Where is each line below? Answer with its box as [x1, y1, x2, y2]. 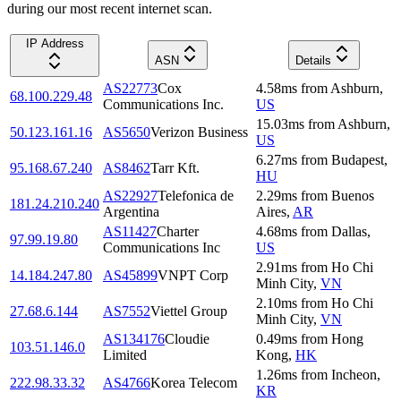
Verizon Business [150, 124, 248, 140]
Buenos [331, 187, 374, 203]
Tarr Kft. [150, 159, 200, 175]
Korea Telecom [150, 374, 237, 390]
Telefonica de [158, 187, 234, 203]
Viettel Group [150, 303, 227, 319]
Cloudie [165, 330, 209, 346]
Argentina [103, 203, 159, 219]
